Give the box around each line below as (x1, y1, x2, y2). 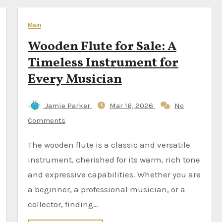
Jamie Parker (43, 101, 92, 110)
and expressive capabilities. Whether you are (28, 169, 201, 179)
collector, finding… (28, 199, 98, 209)
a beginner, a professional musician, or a (28, 184, 185, 194)
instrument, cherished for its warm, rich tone (28, 155, 200, 165)
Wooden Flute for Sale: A (28, 38, 176, 55)
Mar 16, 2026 (110, 101, 155, 110)
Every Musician (28, 70, 122, 88)
